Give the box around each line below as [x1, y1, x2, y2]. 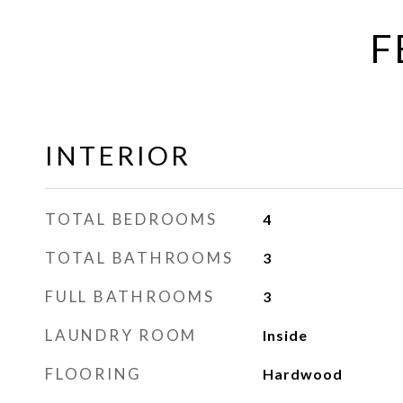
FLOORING [45, 364, 142, 383]
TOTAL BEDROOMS [45, 210, 218, 228]
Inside [262, 327, 308, 344]
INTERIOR [45, 139, 191, 171]
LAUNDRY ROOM [45, 326, 197, 345]
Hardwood [262, 365, 343, 382]
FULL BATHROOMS [45, 287, 215, 306]
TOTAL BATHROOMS [45, 248, 234, 267]
